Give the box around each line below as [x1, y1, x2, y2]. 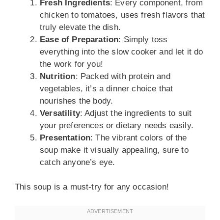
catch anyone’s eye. [40, 157, 115, 167]
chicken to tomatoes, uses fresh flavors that [40, 10, 205, 20]
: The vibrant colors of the [90, 133, 187, 142]
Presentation [40, 133, 91, 142]
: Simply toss [118, 34, 168, 44]
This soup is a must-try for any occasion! [15, 182, 169, 192]
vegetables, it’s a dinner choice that [40, 83, 173, 93]
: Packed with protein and [75, 71, 170, 81]
